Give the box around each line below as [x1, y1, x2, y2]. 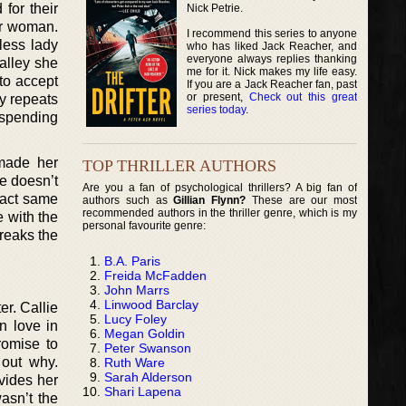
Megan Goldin [104, 325, 185, 341]
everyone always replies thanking [187, 52, 358, 65]
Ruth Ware [104, 354, 165, 370]
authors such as [82, 193, 174, 207]
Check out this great [248, 90, 358, 103]
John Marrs [104, 282, 169, 297]
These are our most [246, 193, 358, 207]
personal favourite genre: [82, 218, 206, 232]
